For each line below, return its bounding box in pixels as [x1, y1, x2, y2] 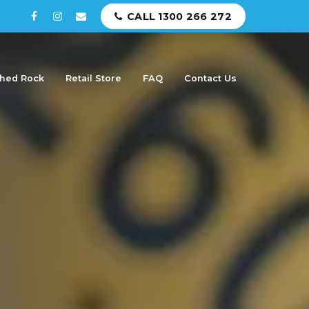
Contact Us [184, 73, 237, 83]
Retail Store [66, 73, 121, 83]
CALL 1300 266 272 [127, 10, 232, 23]
